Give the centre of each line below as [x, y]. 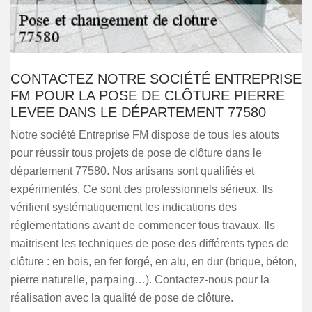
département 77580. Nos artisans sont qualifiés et [132, 171]
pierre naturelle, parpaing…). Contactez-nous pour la [140, 280]
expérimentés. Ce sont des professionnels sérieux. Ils [142, 189]
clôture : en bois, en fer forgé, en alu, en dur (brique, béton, [154, 262]
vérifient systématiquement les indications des [124, 207]
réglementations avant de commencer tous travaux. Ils [143, 225]
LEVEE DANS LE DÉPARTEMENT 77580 [138, 112]
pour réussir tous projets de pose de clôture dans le [136, 153]
